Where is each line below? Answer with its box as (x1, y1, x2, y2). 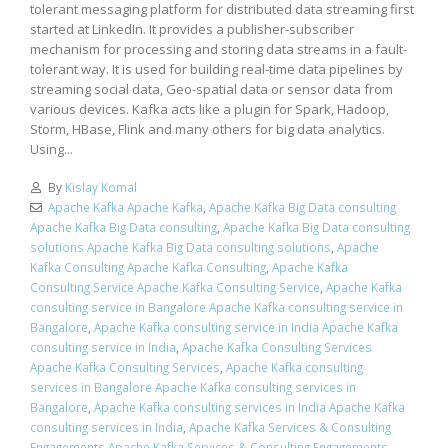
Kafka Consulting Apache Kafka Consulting (30, 259, 266, 276)
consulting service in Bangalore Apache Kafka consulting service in (30, 299, 403, 316)
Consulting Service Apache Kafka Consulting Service (30, 279, 320, 296)
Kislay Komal (64, 179, 137, 196)
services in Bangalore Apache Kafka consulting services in (30, 379, 356, 396)
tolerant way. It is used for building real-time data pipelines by (30, 59, 403, 78)
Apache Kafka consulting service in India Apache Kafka (94, 319, 398, 336)
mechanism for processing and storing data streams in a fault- (30, 39, 407, 58)
